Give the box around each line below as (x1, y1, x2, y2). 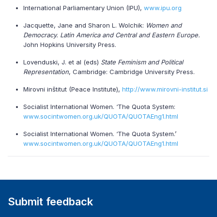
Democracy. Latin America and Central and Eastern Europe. (23, 31, 200, 39)
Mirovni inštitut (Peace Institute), (23, 85, 122, 93)
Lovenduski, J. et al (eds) (23, 58, 101, 66)
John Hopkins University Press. (23, 41, 116, 48)
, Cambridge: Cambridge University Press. (69, 68, 195, 76)
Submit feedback (8, 195, 93, 208)
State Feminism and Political (101, 58, 183, 66)
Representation (23, 68, 69, 76)
